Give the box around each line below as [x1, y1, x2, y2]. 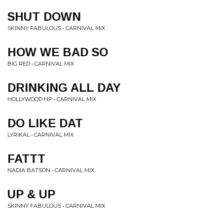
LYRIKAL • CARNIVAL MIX [7, 131, 74, 138]
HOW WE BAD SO [7, 45, 108, 59]
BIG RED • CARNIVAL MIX [7, 60, 74, 67]
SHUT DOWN [7, 10, 81, 23]
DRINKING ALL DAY [7, 81, 121, 94]
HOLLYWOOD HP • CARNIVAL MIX [7, 96, 96, 103]
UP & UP [7, 187, 55, 201]
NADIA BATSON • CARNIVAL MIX [7, 167, 94, 174]
